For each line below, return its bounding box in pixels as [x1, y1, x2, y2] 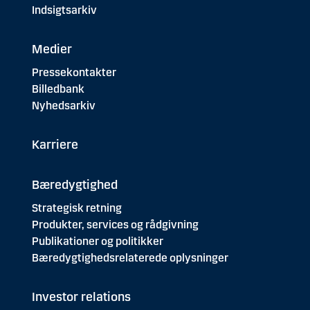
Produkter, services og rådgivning [32, 218, 199, 231]
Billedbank [32, 82, 84, 95]
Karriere [32, 137, 78, 152]
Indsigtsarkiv [32, 3, 97, 17]
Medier [32, 42, 72, 57]
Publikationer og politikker [32, 235, 163, 248]
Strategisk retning [32, 201, 122, 215]
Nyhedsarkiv [32, 99, 95, 112]
